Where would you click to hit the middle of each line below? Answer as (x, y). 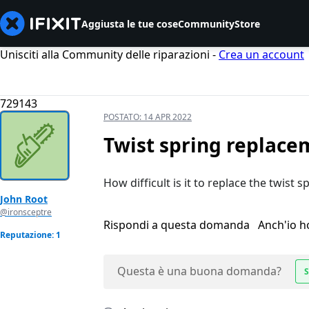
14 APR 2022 (168, 117)
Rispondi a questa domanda (178, 225)
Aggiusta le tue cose (130, 23)
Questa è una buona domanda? (199, 271)
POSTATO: (123, 117)
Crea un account (261, 54)
